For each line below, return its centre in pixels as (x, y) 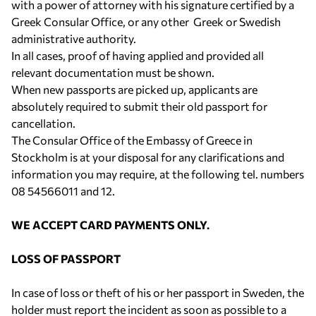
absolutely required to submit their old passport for (139, 106)
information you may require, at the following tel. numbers (158, 174)
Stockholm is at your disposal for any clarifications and (148, 157)
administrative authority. (74, 38)
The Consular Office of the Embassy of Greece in (132, 140)
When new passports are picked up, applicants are (134, 89)
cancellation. (43, 123)
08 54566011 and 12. (65, 191)
